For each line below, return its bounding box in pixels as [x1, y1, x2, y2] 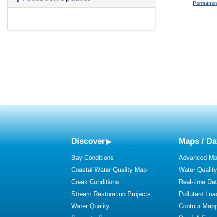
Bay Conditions [71, 154, 114, 161]
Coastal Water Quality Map [71, 166, 147, 173]
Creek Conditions [71, 178, 119, 186]
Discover [71, 136, 105, 146]
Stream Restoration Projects [71, 190, 151, 198]
